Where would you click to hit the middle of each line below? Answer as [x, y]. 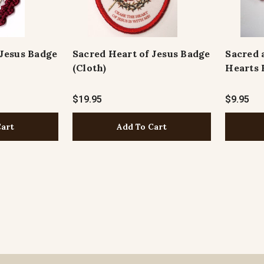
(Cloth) [89, 68]
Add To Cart [142, 126]
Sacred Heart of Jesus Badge [141, 54]
